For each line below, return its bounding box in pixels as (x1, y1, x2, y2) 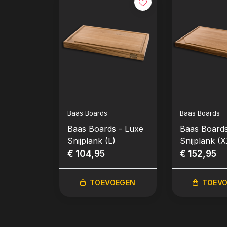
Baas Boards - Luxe (67, 123, 143, 134)
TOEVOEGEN (90, 178, 136, 187)
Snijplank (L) (67, 135, 116, 146)
